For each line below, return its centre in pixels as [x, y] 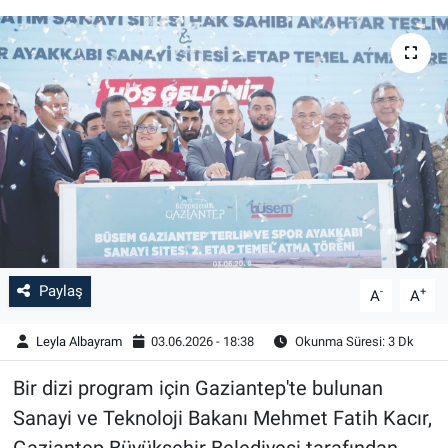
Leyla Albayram [78, 341]
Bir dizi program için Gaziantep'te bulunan [197, 388]
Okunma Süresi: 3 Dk [352, 341]
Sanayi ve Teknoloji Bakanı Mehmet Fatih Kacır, [222, 418]
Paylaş [60, 291]
